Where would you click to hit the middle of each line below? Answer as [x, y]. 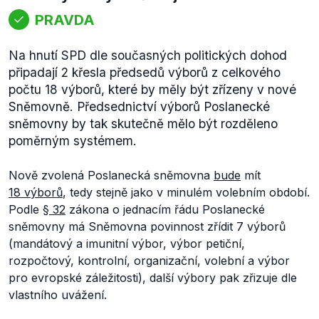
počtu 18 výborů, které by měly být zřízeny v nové [152, 89]
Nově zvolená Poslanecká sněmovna [111, 175]
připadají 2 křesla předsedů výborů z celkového [145, 72]
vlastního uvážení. [58, 295]
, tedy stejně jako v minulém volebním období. [186, 192]
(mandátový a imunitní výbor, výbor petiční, [127, 244]
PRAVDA [65, 20]
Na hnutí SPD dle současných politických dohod [148, 55]
